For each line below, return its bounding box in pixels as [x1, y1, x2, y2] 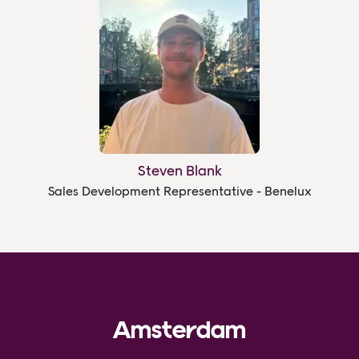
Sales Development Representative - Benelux [47, 183, 312, 199]
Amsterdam [113, 318, 246, 345]
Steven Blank [137, 161, 222, 179]
